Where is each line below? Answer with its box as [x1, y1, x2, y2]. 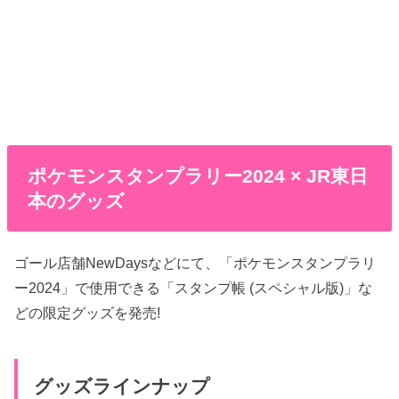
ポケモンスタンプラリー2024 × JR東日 [27, 165, 368, 186]
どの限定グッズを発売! [14, 304, 161, 321]
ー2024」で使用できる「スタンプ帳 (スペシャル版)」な [14, 279, 373, 296]
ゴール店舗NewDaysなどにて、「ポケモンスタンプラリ [14, 254, 377, 271]
